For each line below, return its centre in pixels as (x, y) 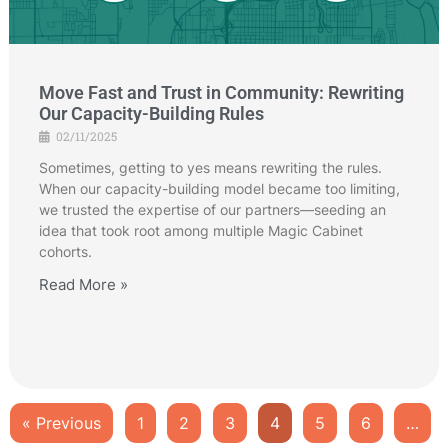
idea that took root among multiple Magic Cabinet (201, 230)
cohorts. (65, 251)
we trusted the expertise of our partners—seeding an (212, 209)
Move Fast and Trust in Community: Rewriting (221, 92)
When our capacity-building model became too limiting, (219, 188)
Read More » (83, 284)
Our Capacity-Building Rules (151, 113)
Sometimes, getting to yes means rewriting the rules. (210, 167)
